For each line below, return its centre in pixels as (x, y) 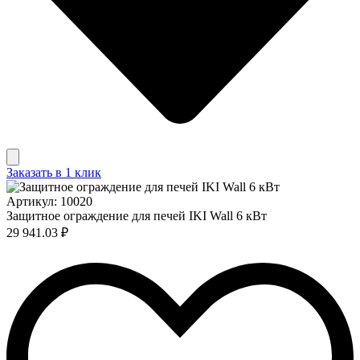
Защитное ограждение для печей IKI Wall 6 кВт (137, 215)
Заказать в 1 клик (54, 172)
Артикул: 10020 (49, 201)
